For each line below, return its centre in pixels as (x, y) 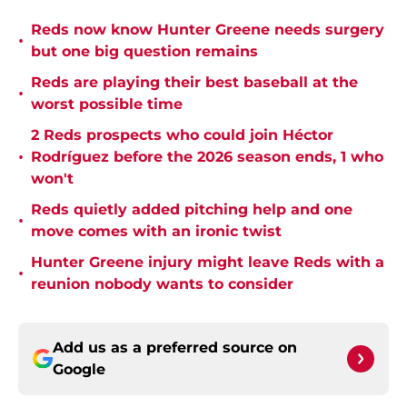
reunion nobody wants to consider (162, 284)
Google (79, 370)
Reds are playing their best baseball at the (194, 83)
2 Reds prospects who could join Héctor (182, 135)
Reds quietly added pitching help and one (192, 210)
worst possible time (107, 104)
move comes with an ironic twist (156, 232)
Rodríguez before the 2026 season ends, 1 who (207, 157)
